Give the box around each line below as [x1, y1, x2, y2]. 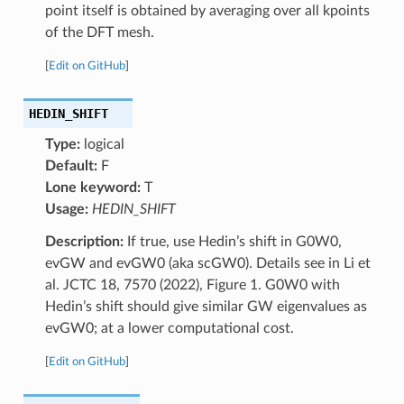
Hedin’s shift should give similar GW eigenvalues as [44, 298, 367, 314]
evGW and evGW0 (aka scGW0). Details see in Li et [44, 255, 371, 271]
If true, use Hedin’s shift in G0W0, [123, 234, 342, 249]
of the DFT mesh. [44, 24, 154, 40]
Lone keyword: [44, 179, 141, 195]
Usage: [44, 201, 88, 216]
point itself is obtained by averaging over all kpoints [44, 3, 370, 18]
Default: [44, 158, 97, 173]
